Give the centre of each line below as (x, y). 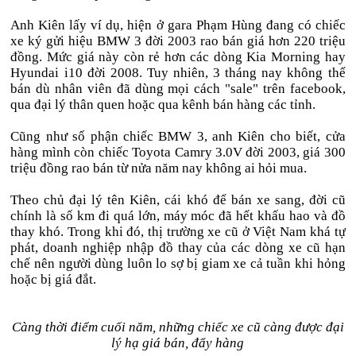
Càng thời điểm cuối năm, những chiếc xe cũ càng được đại (178, 327)
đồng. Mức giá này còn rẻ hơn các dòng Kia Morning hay (178, 57)
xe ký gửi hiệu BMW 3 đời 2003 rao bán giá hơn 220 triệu (178, 41)
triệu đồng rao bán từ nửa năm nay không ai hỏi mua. (159, 168)
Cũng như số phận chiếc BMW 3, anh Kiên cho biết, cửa (178, 136)
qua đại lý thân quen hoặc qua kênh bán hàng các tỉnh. (163, 104)
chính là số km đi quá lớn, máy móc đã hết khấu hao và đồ (178, 216)
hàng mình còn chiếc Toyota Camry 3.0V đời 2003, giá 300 (178, 152)
